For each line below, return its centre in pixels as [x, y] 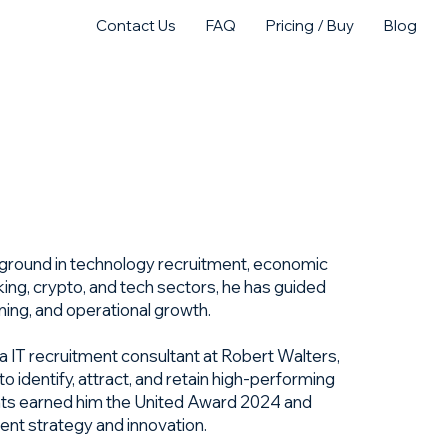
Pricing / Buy [310, 25]
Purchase [74, 92]
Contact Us [136, 25]
